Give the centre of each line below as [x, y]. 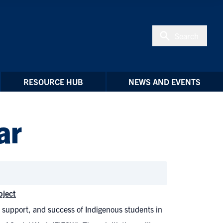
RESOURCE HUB [53, 82]
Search [187, 36]
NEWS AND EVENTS [165, 82]
